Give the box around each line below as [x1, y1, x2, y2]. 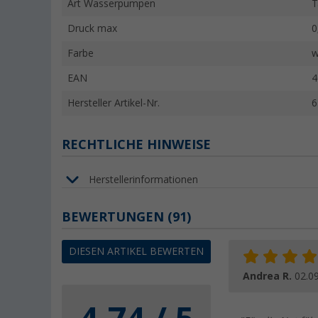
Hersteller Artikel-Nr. [67, 97, 160, 109]
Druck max [67, 23, 117, 35]
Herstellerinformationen [89, 173, 198, 185]
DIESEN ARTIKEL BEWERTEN [69, 246, 204, 258]
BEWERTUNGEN [62, 209, 168, 225]
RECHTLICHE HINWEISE [62, 137, 211, 153]
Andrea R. [243, 270, 295, 283]
